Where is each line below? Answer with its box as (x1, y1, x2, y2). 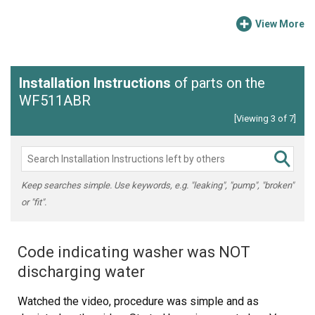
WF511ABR (19, 91, 91, 109)
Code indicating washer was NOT (18, 243, 250, 261)
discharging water (18, 262, 145, 281)
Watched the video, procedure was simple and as (18, 294, 259, 308)
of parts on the (171, 74, 265, 91)
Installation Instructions (19, 74, 171, 91)
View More (255, 18, 304, 30)
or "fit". (21, 196, 46, 207)
